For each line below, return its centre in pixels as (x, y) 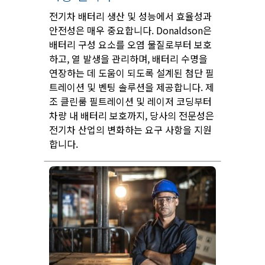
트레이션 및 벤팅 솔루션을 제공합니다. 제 (132, 87)
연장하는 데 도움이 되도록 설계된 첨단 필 (132, 73)
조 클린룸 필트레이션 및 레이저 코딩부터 (130, 101)
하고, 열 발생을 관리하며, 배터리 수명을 (128, 59)
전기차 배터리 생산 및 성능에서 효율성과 (130, 16)
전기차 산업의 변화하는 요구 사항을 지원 (130, 130)
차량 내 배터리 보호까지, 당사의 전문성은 (132, 116)
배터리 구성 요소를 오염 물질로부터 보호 (130, 45)
